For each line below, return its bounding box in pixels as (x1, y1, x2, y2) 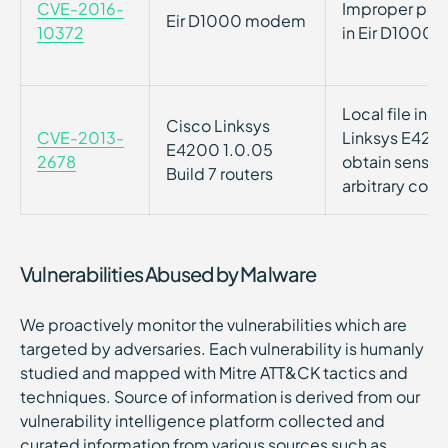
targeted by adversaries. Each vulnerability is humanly (20, 338, 424, 359)
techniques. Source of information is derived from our (20, 386, 420, 407)
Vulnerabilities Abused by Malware (20, 261, 317, 286)
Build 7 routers (166, 163, 273, 184)
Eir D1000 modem (166, 10, 306, 31)
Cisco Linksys (166, 115, 270, 136)
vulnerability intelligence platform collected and (20, 410, 385, 431)
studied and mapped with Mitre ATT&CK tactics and (20, 362, 408, 383)
